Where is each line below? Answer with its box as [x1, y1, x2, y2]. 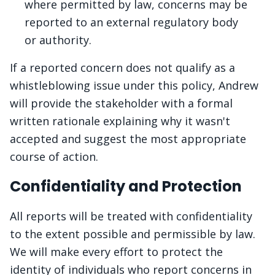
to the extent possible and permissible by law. [10, 227, 255, 241]
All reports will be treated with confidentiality [10, 209, 252, 223]
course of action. [10, 149, 98, 164]
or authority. [25, 33, 91, 47]
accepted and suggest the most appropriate [10, 131, 246, 146]
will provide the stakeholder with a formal [10, 96, 233, 110]
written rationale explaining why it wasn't [10, 114, 230, 128]
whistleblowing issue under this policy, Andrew [10, 78, 258, 93]
